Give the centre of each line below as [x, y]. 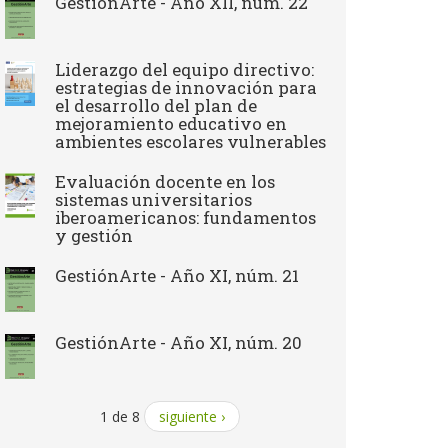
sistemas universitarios [153, 199]
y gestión [94, 235]
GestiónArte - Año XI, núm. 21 [177, 275]
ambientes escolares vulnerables [190, 141]
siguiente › [192, 416]
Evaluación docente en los [165, 181]
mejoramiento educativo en [171, 123]
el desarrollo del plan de [156, 105]
